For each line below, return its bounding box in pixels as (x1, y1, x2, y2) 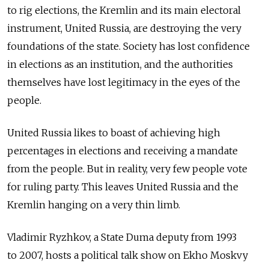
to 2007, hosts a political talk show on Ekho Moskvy (7, 249, 248, 261)
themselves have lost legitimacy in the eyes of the (7, 76, 240, 88)
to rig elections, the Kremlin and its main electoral (7, 4, 241, 16)
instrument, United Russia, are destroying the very (7, 22, 241, 34)
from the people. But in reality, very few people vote (7, 163, 247, 175)
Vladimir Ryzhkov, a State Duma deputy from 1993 (7, 231, 237, 243)
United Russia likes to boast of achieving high (7, 127, 220, 139)
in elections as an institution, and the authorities (7, 58, 233, 70)
